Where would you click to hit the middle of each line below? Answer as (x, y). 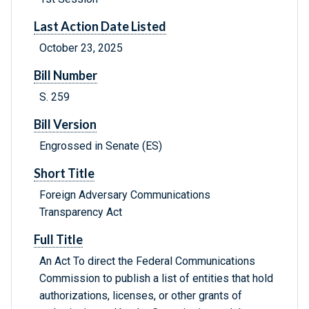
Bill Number (66, 76)
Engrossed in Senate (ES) (101, 146)
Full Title (58, 240)
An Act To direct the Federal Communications (147, 261)
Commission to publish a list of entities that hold (156, 279)
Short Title (64, 173)
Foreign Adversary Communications (125, 195)
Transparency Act (81, 212)
